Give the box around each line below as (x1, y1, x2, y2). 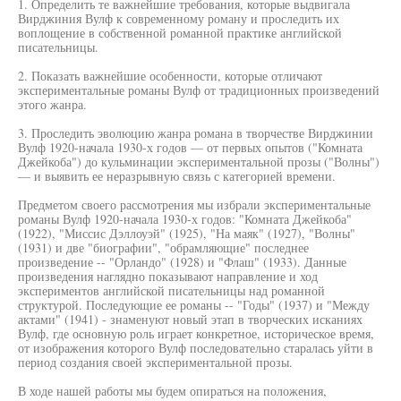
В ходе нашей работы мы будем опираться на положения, (18, 382, 327, 399)
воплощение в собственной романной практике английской (18, 24, 342, 41)
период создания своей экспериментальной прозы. (18, 354, 293, 371)
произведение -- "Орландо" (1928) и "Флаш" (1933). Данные (18, 253, 346, 270)
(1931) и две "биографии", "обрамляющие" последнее (18, 239, 309, 256)
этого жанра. (18, 96, 87, 113)
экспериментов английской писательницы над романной (18, 282, 325, 299)
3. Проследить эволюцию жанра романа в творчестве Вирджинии (18, 124, 373, 141)
